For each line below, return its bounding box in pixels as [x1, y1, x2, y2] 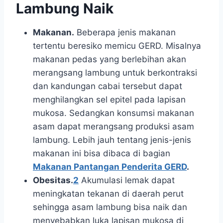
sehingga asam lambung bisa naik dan [33, 202, 187, 213]
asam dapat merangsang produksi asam [33, 121, 194, 132]
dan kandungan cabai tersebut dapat [33, 81, 182, 92]
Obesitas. [33, 175, 73, 186]
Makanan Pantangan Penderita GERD [33, 162, 187, 172]
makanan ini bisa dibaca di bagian [33, 148, 170, 159]
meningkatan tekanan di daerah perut [33, 189, 184, 199]
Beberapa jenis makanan [74, 27, 176, 38]
